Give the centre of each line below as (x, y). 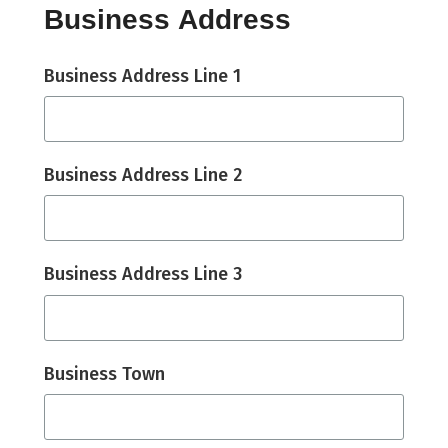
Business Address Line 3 (143, 274)
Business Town (104, 373)
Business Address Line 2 (143, 175)
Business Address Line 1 (142, 75)
